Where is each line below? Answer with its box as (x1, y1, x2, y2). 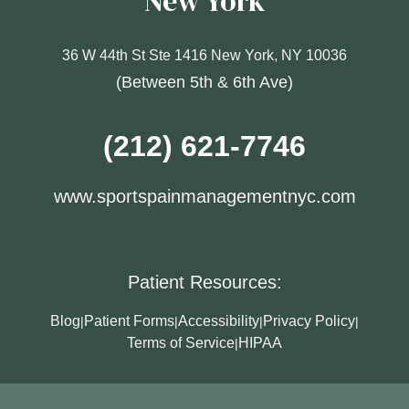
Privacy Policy (263, 313, 355, 329)
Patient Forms (84, 313, 174, 329)
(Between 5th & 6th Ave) (116, 73, 293, 91)
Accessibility (178, 313, 259, 329)
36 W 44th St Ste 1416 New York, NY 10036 (62, 47, 347, 63)
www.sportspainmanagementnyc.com (53, 186, 356, 206)
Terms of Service (127, 335, 235, 351)
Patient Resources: (127, 272, 282, 292)
